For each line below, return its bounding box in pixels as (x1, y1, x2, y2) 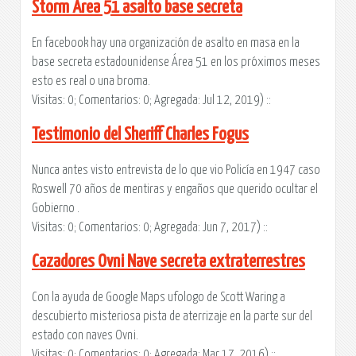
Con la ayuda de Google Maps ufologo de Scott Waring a (32, 290, 285, 304)
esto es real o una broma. (32, 74, 150, 87)
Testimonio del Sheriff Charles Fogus (32, 125, 249, 144)
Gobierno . (32, 201, 79, 215)
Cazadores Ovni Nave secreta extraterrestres (32, 252, 305, 271)
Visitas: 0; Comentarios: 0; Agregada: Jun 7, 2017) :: (32, 220, 268, 234)
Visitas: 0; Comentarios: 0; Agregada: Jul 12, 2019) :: (32, 93, 271, 106)
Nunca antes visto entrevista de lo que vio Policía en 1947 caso (32, 163, 320, 176)
